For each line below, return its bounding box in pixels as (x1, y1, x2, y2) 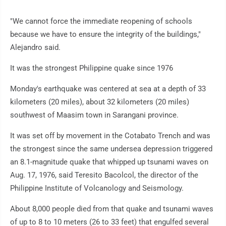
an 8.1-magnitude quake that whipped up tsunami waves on (10, 157, 208, 167)
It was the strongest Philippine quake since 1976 (10, 64, 173, 73)
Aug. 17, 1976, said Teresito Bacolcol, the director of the (10, 171, 198, 180)
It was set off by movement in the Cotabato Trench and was (10, 131, 210, 141)
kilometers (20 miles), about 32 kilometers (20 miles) (10, 97, 189, 107)
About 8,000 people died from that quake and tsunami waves (10, 204, 213, 214)
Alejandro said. (10, 43, 61, 52)
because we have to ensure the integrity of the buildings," (10, 30, 201, 39)
